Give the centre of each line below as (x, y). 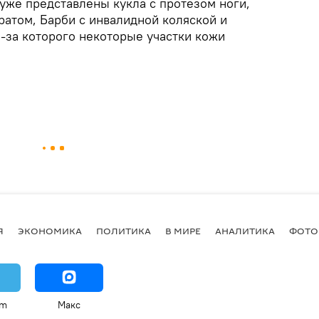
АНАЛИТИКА (245, 231)
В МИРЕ (183, 231)
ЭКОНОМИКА (50, 231)
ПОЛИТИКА (124, 231)
